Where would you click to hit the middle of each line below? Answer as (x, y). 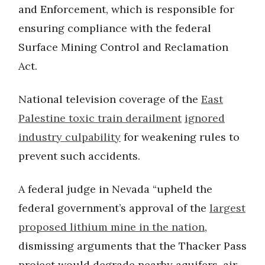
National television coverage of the (110, 99)
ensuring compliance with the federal (115, 28)
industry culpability (70, 137)
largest (227, 208)
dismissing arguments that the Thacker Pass (132, 245)
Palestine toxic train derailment (100, 118)
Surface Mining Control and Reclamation (123, 47)
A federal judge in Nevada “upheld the (115, 189)
